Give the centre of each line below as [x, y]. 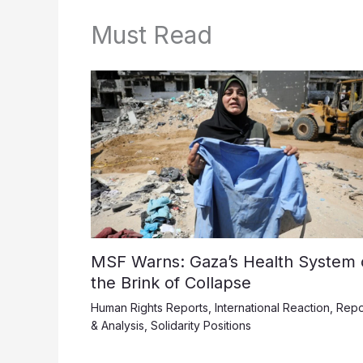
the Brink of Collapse [171, 283]
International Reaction [272, 307]
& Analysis [117, 325]
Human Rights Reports [149, 307]
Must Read [152, 35]
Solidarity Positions [201, 325]
